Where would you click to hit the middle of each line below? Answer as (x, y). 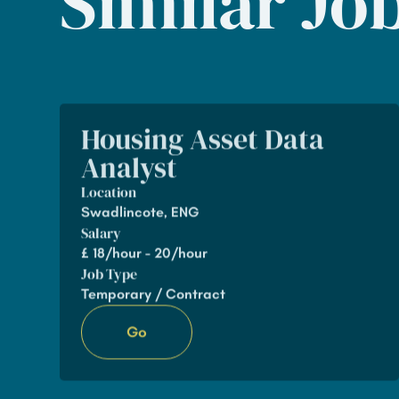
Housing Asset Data (203, 139)
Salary (102, 233)
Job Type (110, 274)
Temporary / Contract (154, 294)
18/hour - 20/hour (151, 253)
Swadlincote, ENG (141, 212)
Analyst (130, 168)
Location (109, 192)
